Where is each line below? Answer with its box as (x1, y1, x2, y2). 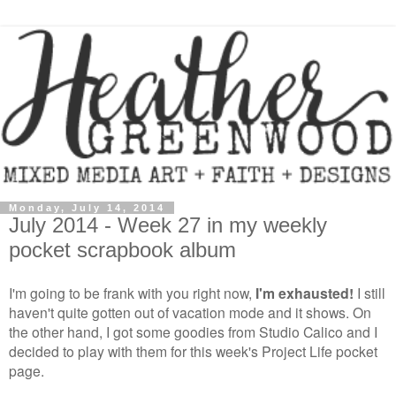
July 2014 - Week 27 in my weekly (9, 213, 327, 238)
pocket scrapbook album (9, 238, 236, 263)
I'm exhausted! (255, 282, 354, 303)
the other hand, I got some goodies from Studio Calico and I (9, 321, 377, 341)
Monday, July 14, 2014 (9, 202, 165, 214)
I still (354, 282, 385, 302)
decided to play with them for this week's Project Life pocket (9, 340, 377, 361)
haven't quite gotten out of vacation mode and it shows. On (9, 301, 371, 322)
